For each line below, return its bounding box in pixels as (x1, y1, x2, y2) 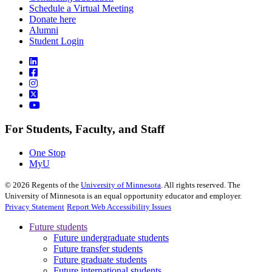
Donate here (29, 14, 76, 25)
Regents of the (30, 180, 81, 189)
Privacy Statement (5, 202, 64, 211)
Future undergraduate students (53, 232, 169, 243)
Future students (29, 221, 87, 232)
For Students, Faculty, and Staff (5, 122, 165, 135)
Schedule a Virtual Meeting (29, 3, 134, 14)
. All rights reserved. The (161, 180, 240, 189)
